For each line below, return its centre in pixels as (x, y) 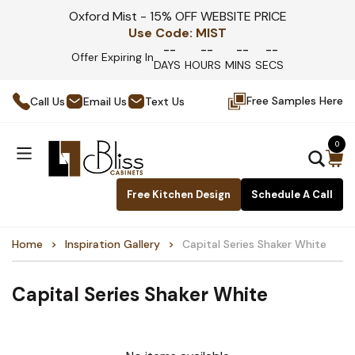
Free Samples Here (295, 101)
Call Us (48, 101)
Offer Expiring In (113, 57)
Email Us (105, 101)
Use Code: (160, 33)
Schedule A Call (292, 195)
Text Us (165, 101)
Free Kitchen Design (179, 195)
